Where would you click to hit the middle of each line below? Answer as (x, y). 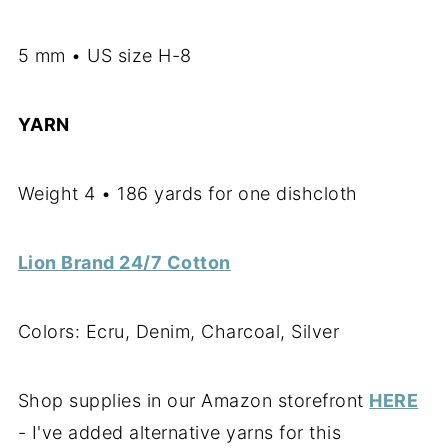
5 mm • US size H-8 (104, 56)
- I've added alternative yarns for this (179, 433)
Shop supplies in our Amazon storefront (193, 401)
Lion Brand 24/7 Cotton (124, 263)
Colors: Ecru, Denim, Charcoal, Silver (178, 332)
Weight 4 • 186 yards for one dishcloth (187, 194)
